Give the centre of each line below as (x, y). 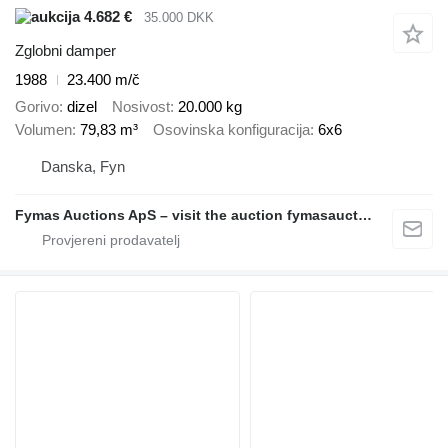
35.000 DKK (179, 17)
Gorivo (37, 106)
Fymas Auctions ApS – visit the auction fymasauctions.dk (365, 215)
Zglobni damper (65, 51)
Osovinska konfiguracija (231, 129)
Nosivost (141, 106)
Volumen (43, 129)
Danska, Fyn (83, 167)
